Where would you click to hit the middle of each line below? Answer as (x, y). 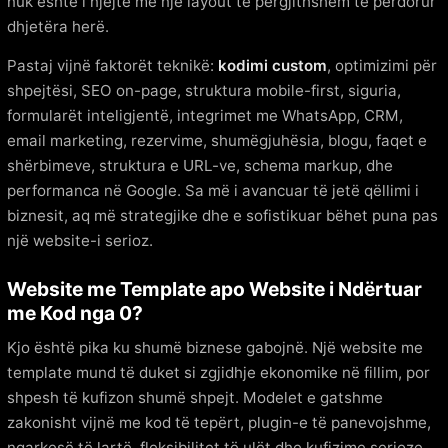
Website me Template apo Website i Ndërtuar (214, 288)
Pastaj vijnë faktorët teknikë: (112, 65)
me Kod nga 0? (75, 312)
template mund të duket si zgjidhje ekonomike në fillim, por (218, 372)
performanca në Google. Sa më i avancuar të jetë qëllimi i (213, 190)
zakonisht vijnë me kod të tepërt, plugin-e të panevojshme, (219, 422)
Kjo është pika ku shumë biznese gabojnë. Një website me (215, 347)
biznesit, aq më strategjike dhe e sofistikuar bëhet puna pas (222, 215)
